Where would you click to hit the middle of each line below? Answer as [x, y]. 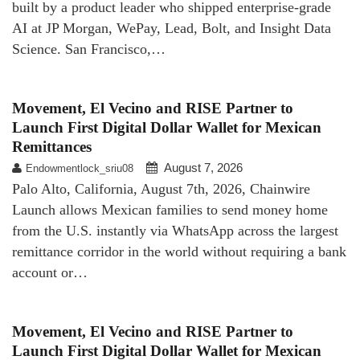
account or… [50, 272]
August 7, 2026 [203, 167]
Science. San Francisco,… [89, 49]
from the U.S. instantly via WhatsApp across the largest [175, 230]
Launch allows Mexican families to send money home [170, 209]
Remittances [52, 146]
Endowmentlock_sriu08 [80, 168]
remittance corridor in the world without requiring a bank [179, 251]
